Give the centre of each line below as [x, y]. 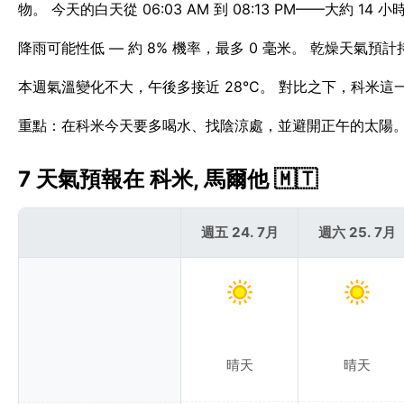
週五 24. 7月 [239, 232]
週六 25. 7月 [357, 232]
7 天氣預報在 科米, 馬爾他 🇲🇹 [168, 179]
